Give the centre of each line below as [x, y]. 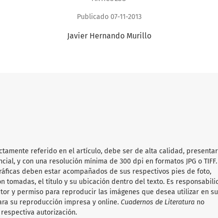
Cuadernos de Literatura [158, 202]
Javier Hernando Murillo [109, 36]
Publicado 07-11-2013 [109, 17]
